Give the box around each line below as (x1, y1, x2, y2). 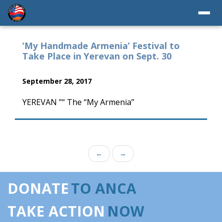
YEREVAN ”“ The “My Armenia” (22, 97, 134, 108)
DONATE (7, 178, 69, 198)
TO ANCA (71, 178, 136, 198)
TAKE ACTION (7, 201, 105, 221)
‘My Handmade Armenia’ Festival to (22, 40, 180, 52)
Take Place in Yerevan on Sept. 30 (22, 50, 171, 62)
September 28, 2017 (22, 76, 92, 86)
